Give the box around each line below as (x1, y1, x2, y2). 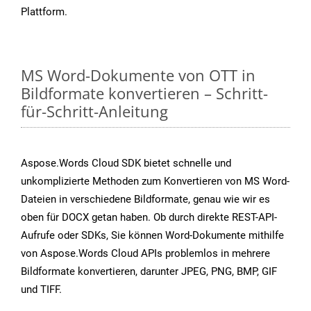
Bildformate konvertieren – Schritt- (21, 83, 268, 104)
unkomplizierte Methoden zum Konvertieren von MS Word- (21, 175, 289, 188)
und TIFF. (21, 283, 62, 296)
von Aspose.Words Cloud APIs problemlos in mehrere (21, 247, 270, 260)
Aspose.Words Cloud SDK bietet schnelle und (21, 157, 231, 170)
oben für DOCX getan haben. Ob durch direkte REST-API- (21, 211, 277, 224)
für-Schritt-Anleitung (21, 101, 168, 122)
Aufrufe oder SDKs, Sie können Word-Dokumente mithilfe (21, 229, 284, 242)
